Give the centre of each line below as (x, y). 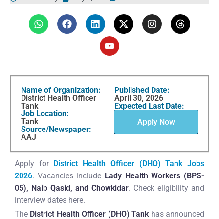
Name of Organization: (61, 90)
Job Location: (45, 114)
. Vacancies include (68, 176)
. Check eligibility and (166, 188)
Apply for (34, 164)
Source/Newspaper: (56, 129)
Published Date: (142, 90)
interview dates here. (50, 200)
